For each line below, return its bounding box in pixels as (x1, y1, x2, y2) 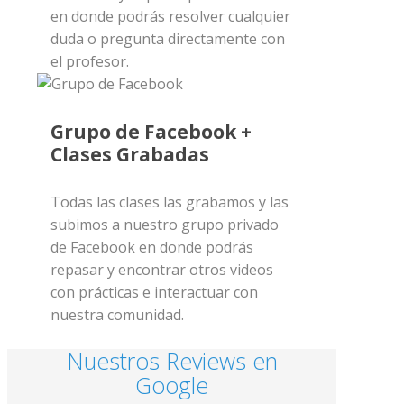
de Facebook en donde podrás (50, 236, 253, 257)
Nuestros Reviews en (66, 344, 278, 376)
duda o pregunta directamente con (50, 29, 285, 50)
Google (135, 369, 208, 400)
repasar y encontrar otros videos (50, 259, 273, 280)
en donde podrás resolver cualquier (50, 6, 290, 27)
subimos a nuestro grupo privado (50, 214, 279, 234)
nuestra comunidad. (50, 304, 184, 325)
